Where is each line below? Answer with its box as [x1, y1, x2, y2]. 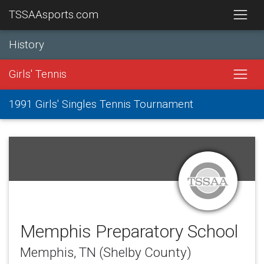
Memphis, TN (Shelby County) [19, 245, 192, 260]
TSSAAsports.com [9, 8, 98, 22]
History [9, 38, 44, 51]
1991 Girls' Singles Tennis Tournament [9, 97, 193, 111]
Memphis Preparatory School [19, 220, 238, 242]
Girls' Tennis [9, 68, 67, 81]
